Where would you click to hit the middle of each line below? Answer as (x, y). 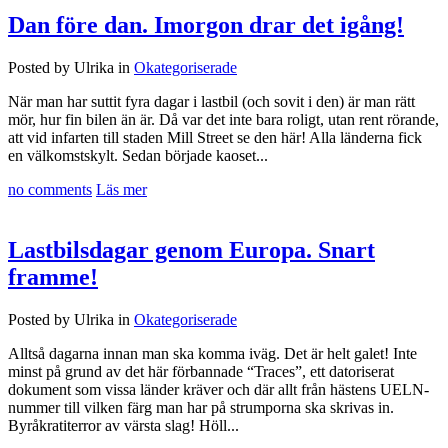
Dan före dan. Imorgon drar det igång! (206, 25)
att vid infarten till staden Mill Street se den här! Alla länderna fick (215, 137)
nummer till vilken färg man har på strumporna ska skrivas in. (201, 407)
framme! (53, 276)
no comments (50, 189)
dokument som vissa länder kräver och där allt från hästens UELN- (218, 389)
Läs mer (121, 189)
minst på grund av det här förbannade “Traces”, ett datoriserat (201, 371)
